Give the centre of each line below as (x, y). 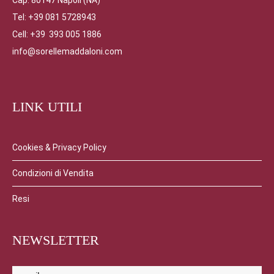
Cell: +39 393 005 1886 (57, 34)
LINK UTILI (47, 107)
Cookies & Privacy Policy (59, 147)
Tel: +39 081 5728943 (54, 17)
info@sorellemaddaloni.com (67, 51)
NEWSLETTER (56, 240)
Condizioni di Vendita (53, 173)
